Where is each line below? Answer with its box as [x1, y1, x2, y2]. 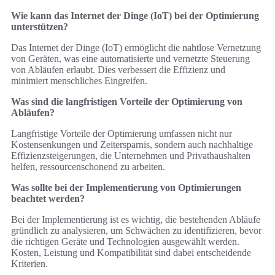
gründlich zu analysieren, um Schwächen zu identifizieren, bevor [11, 225, 261, 236]
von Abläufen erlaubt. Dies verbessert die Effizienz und [11, 64, 225, 76]
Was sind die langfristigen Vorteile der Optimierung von [11, 96, 242, 107]
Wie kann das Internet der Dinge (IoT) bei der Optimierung [11, 10, 259, 21]
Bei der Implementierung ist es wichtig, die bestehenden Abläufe [11, 214, 260, 225]
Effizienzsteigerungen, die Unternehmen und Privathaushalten [11, 150, 250, 161]
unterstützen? [11, 21, 68, 33]
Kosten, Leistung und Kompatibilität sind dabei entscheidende [11, 247, 251, 258]
